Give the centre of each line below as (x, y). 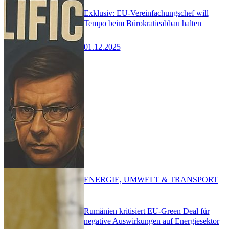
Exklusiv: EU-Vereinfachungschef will (146, 13)
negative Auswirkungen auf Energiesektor (151, 221)
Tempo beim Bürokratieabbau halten (142, 24)
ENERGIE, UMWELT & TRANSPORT (151, 180)
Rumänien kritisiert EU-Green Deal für (146, 211)
